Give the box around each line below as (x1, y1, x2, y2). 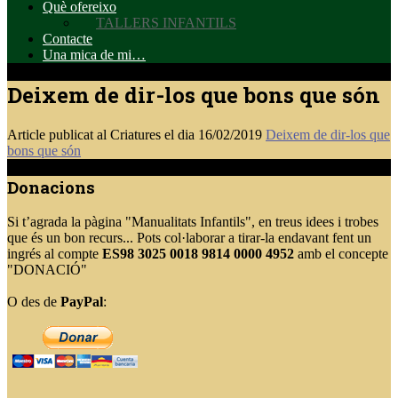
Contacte (43, 31, 92, 46)
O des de (7, 294, 60, 310)
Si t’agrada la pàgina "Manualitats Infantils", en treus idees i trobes (7, 214, 378, 230)
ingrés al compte (7, 246, 102, 262)
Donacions (7, 175, 95, 198)
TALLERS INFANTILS (96, 15, 236, 30)
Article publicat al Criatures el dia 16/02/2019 (7, 126, 266, 142)
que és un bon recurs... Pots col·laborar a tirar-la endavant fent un (7, 230, 371, 246)
